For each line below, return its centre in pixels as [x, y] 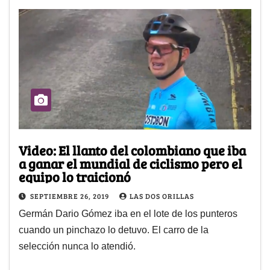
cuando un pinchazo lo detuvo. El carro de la [114, 230]
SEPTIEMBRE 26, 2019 [71, 196]
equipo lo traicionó [75, 177]
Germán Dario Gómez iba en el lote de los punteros [128, 214]
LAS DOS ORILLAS [162, 196]
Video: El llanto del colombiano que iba [132, 150]
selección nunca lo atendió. [77, 246]
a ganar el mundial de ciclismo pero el [130, 164]
